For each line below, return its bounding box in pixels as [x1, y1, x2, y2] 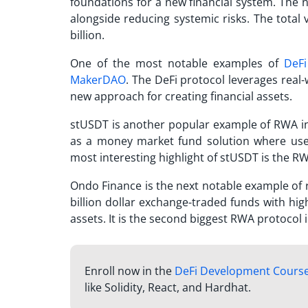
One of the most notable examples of [70, 55, 284, 71]
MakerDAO [70, 71, 126, 87]
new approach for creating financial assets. [70, 88, 292, 104]
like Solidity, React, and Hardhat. [84, 279, 251, 295]
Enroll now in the [84, 263, 175, 278]
